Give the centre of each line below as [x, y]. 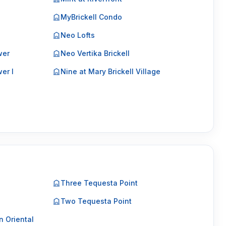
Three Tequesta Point [99, 183]
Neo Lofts [77, 35]
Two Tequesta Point [96, 201]
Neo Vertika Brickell [95, 53]
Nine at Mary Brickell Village [110, 71]
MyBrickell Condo [91, 17]
